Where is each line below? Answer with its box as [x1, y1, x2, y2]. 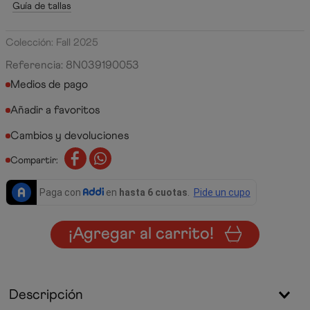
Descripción [9, 286, 83, 302]
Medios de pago [10, 77, 88, 91]
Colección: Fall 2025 [6, 36, 98, 48]
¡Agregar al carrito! [69, 224, 214, 244]
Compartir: [10, 154, 58, 166]
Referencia [6, 58, 61, 71]
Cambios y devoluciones [10, 129, 129, 142]
